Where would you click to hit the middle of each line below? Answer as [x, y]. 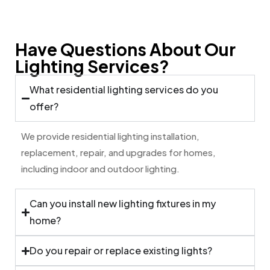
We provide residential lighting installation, [110, 136]
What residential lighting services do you [124, 90]
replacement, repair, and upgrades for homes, [118, 152]
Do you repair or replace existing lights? [121, 251]
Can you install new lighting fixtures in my [123, 204]
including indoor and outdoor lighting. [100, 169]
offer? [44, 107]
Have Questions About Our [125, 49]
